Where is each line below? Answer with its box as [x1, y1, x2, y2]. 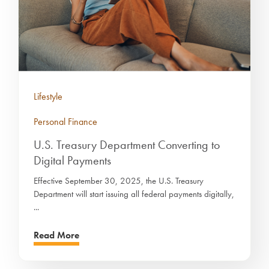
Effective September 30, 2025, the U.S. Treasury [34, 174, 204, 187]
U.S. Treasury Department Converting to [34, 136, 220, 153]
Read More [34, 228, 79, 241]
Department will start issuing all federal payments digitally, [34, 187, 234, 200]
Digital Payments [34, 152, 111, 168]
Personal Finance [34, 115, 97, 128]
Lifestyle [34, 89, 62, 103]
